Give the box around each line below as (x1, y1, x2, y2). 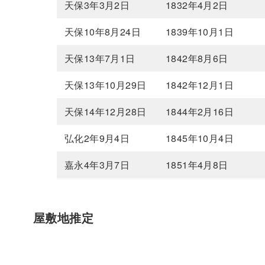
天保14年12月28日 (64, 105, 147, 119)
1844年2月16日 (166, 105, 234, 119)
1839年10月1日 (166, 25, 234, 39)
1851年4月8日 (166, 158, 228, 172)
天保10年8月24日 (64, 25, 141, 39)
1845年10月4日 (166, 131, 234, 146)
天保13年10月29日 (64, 78, 147, 92)
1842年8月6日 (166, 51, 228, 66)
